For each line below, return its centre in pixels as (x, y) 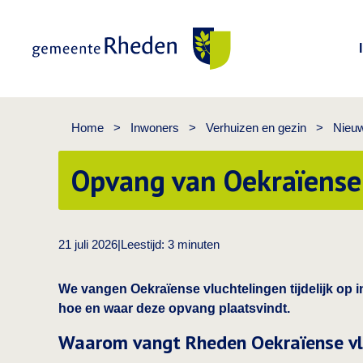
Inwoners (155, 128)
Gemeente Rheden (86, 80)
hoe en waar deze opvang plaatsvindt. (174, 308)
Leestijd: (144, 244)
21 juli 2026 (88, 244)
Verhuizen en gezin (256, 128)
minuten (199, 244)
